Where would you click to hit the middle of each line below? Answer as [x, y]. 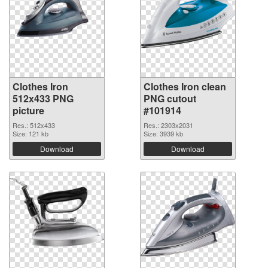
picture [28, 110]
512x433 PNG [43, 98]
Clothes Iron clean [185, 86]
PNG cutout [170, 98]
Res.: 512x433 [34, 125]
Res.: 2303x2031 [168, 125]
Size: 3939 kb [163, 133]
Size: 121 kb [31, 133]
